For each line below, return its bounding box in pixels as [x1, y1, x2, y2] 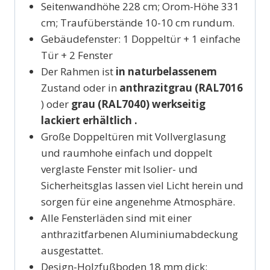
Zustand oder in [40, 80, 117, 95]
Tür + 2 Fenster [40, 48, 113, 62]
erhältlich [82, 113, 134, 127]
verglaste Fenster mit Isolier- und [40, 162, 198, 176]
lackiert [40, 113, 83, 127]
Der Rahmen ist [40, 64, 116, 78]
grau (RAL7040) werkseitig [68, 96, 206, 111]
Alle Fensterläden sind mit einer [40, 210, 192, 225]
